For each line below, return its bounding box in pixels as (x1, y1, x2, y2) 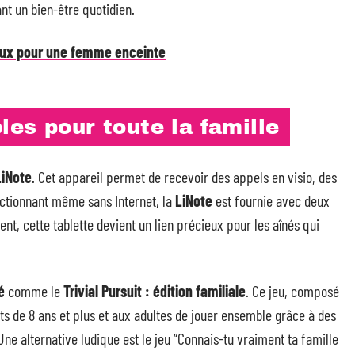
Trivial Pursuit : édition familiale (63, 281, 246, 300)
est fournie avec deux (212, 191, 330, 210)
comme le (5, 281, 63, 300)
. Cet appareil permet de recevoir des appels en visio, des (32, 167, 337, 186)
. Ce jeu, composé (246, 281, 339, 300)
